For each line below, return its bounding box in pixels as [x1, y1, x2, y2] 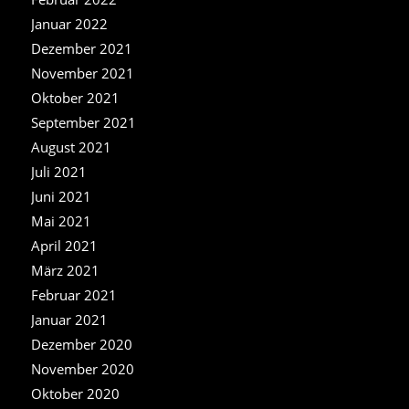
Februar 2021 [30, 285, 117, 304]
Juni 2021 [30, 186, 91, 205]
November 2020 [30, 359, 134, 378]
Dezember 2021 [30, 38, 132, 58]
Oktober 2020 [30, 383, 120, 403]
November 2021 [30, 63, 134, 82]
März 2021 [30, 260, 100, 279]
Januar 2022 [30, 14, 108, 33]
